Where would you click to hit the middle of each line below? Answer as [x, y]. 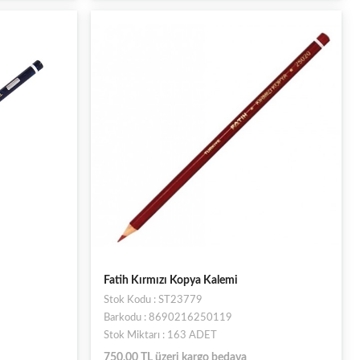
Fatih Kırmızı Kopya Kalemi [170, 280]
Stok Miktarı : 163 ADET [160, 335]
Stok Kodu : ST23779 [153, 300]
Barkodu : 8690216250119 [168, 318]
